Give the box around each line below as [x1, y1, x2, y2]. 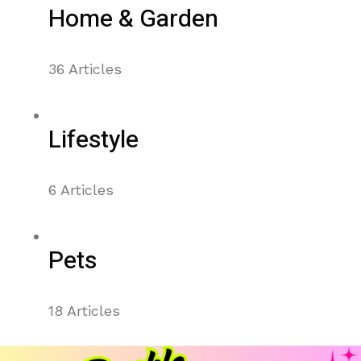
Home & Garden [48, 2, 218, 38]
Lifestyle [48, 122, 139, 159]
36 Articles [48, 60, 122, 78]
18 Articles [48, 302, 120, 320]
